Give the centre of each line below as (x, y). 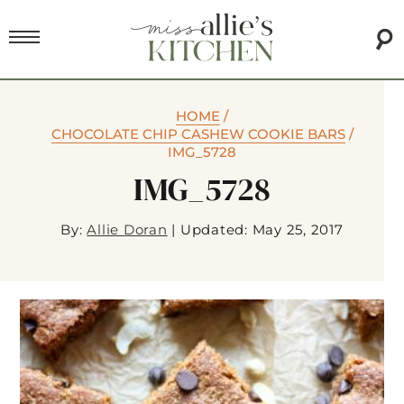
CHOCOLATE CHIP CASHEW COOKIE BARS (198, 134)
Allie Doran (127, 230)
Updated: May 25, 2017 (262, 230)
